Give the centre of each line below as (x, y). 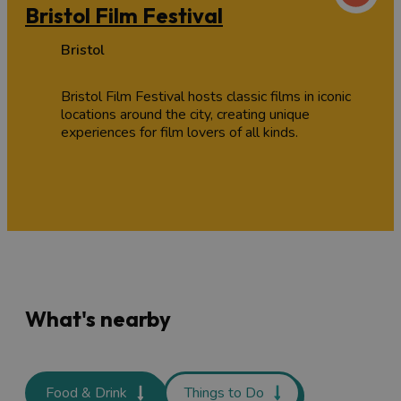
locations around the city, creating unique (185, 114)
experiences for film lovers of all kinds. (179, 132)
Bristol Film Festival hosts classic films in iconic (206, 96)
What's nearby (98, 319)
